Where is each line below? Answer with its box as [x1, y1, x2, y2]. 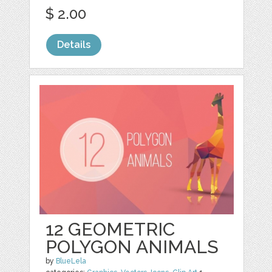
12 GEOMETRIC [46, 219, 175, 240]
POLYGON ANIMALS [46, 236, 219, 258]
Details [57, 39, 91, 51]
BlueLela [56, 257, 87, 266]
